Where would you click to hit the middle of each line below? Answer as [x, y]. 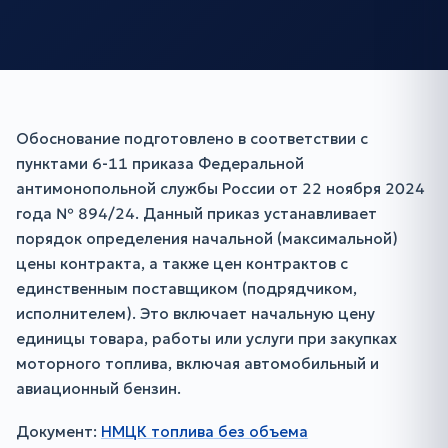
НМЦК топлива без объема [204, 431]
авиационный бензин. [98, 388]
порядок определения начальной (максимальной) [207, 238]
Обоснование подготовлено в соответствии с [192, 138]
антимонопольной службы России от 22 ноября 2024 [220, 188]
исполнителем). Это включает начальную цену [195, 313]
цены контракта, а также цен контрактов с [182, 263]
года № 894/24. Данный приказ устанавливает [196, 213]
